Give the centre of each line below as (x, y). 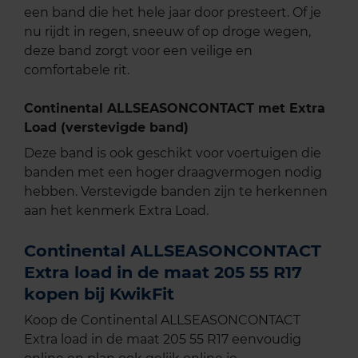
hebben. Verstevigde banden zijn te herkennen (176, 192)
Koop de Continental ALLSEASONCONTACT (162, 320)
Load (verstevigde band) (106, 128)
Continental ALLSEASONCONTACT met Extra (175, 109)
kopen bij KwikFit (99, 294)
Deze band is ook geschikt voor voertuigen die (173, 153)
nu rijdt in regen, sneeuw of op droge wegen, (167, 32)
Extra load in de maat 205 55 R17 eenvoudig (163, 340)
